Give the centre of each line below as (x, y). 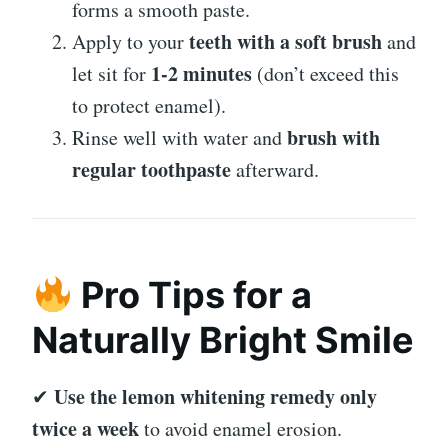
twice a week (85, 429)
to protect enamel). (149, 106)
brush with (333, 138)
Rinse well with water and (179, 138)
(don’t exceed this (325, 74)
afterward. (275, 170)
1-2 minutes (201, 74)
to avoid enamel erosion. (240, 429)
